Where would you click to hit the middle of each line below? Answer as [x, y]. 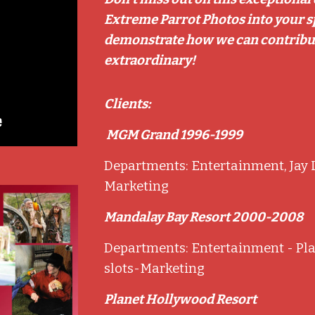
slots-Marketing [155, 269]
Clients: [128, 104]
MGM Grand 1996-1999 [174, 135]
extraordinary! [150, 60]
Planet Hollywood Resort [183, 300]
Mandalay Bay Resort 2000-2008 [205, 217]
